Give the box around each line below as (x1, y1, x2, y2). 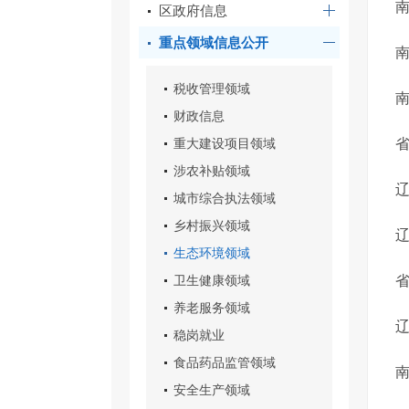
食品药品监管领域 (173, 355, 276, 370)
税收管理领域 (173, 81, 250, 96)
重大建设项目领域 (173, 136, 276, 151)
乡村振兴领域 (173, 218, 250, 233)
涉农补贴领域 (173, 163, 250, 178)
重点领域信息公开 (159, 35, 268, 50)
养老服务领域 (173, 300, 250, 315)
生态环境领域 (173, 246, 250, 260)
